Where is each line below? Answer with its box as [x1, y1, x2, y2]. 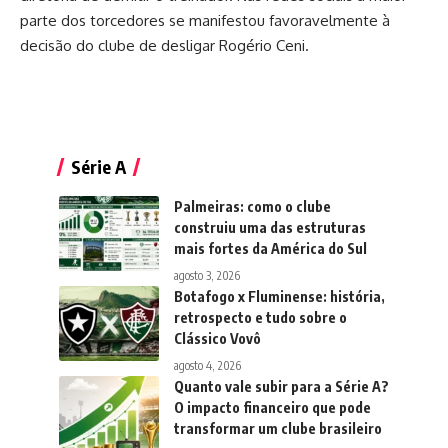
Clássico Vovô [174, 330, 261, 348]
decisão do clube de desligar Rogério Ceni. [20, 36, 309, 56]
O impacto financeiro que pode [174, 399, 371, 417]
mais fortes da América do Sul [174, 240, 367, 258]
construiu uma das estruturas [174, 219, 366, 237]
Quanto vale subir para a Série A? [174, 378, 389, 396]
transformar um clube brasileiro [174, 420, 382, 438]
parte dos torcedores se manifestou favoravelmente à [20, 11, 390, 31]
